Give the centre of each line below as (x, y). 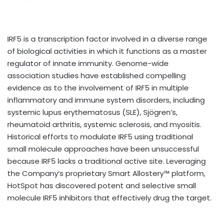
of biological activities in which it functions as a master (107, 51)
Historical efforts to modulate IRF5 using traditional (100, 136)
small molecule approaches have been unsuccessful (103, 149)
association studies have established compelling (97, 75)
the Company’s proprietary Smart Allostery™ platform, (106, 173)
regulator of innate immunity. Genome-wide (88, 63)
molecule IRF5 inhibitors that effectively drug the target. (109, 197)
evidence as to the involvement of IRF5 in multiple (98, 88)
